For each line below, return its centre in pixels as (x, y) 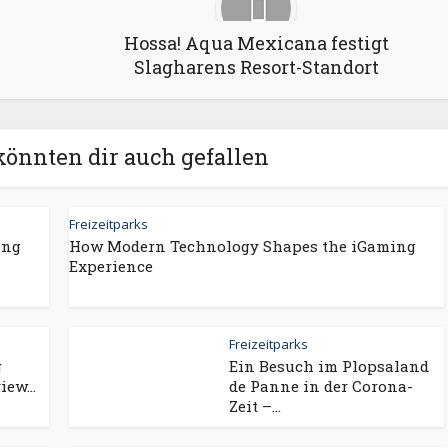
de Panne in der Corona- (321, 386)
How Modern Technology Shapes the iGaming (242, 246)
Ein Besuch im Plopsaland (329, 366)
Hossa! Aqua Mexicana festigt (256, 43)
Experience (111, 266)
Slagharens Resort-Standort (256, 67)
